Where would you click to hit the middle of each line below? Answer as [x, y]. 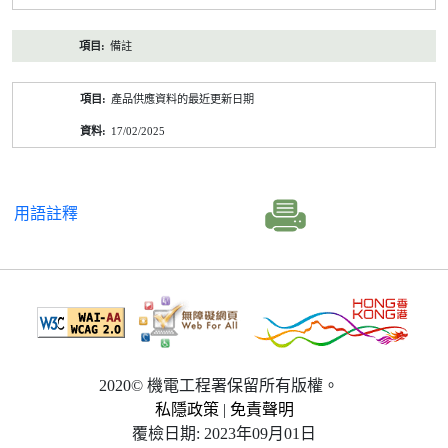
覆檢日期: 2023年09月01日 [224, 434]
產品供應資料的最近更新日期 [182, 99]
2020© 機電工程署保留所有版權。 [219, 386]
